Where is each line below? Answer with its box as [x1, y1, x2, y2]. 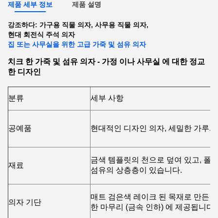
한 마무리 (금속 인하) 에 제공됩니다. [91, 202, 216, 211]
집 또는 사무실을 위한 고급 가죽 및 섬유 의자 [8, 40, 146, 48]
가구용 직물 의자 [39, 21, 91, 29]
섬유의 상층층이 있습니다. [91, 165, 182, 174]
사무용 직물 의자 [95, 21, 146, 29]
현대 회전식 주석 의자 [8, 31, 75, 38]
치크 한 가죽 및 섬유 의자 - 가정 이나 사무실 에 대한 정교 [8, 57, 205, 66]
